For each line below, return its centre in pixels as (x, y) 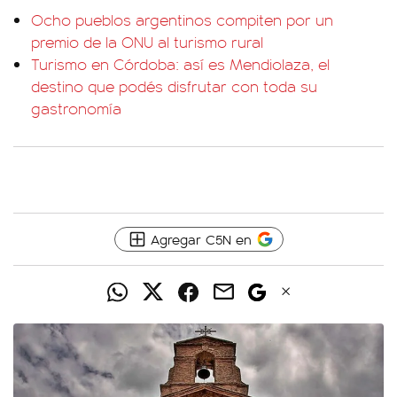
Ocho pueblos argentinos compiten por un (182, 19)
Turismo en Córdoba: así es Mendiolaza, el (180, 64)
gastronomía (76, 108)
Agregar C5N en (201, 239)
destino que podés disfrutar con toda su (174, 86)
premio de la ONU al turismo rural (147, 42)
